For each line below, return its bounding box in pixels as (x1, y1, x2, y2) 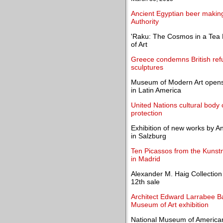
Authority (131, 17, 159, 25)
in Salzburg (131, 132, 166, 140)
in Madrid (131, 155, 160, 163)
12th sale (131, 178, 160, 186)
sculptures (131, 63, 163, 71)
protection (131, 109, 162, 117)
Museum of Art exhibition (131, 201, 209, 209)
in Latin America (131, 86, 181, 94)
